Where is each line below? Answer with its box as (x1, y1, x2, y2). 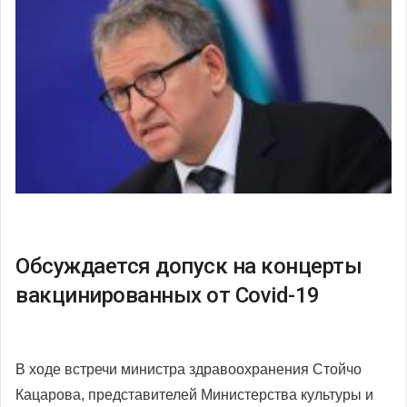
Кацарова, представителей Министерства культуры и (15, 386, 373, 402)
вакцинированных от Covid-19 (15, 282, 320, 308)
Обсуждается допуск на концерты (15, 253, 362, 279)
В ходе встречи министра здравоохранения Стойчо (15, 361, 362, 377)
